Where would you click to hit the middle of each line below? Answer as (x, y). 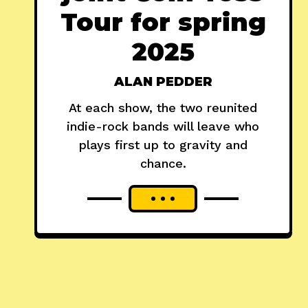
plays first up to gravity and (163, 144)
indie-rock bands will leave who (163, 126)
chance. (163, 163)
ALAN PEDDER (163, 81)
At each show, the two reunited (163, 107)
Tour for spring (163, 22)
